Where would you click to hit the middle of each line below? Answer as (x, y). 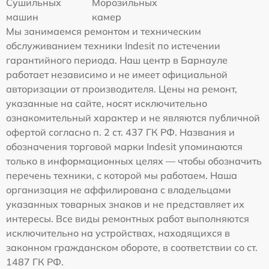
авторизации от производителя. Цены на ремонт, (122, 89)
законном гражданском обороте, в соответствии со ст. (132, 247)
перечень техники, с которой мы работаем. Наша (122, 175)
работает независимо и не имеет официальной (117, 74)
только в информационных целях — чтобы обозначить (134, 161)
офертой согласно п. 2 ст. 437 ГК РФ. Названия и (120, 132)
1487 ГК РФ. (35, 261)
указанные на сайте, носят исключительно (107, 103)
